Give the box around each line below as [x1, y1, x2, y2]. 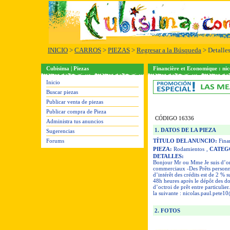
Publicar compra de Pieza [46, 108, 106, 114]
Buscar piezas [46, 89, 78, 95]
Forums [46, 138, 64, 144]
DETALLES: [153, 153, 184, 159]
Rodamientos [172, 146, 204, 152]
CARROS [74, 46, 101, 54]
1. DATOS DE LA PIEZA [153, 127, 216, 133]
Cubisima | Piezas [46, 65, 89, 71]
